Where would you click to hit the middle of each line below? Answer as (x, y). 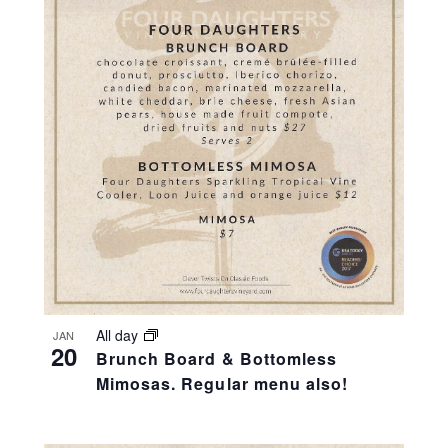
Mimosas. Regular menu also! (222, 383)
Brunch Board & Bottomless (216, 358)
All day (118, 334)
